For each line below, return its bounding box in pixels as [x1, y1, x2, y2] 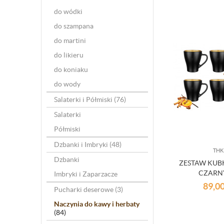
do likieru [54, 51, 83, 59]
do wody [54, 80, 80, 88]
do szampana [54, 22, 93, 30]
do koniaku [54, 65, 88, 73]
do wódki [54, 7, 82, 15]
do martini [54, 36, 86, 44]
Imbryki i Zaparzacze [54, 170, 117, 178]
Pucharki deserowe [54, 185, 115, 193]
